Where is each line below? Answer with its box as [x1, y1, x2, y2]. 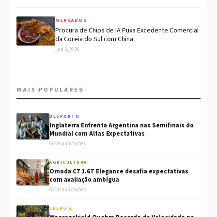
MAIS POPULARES [16, 86, 84, 94]
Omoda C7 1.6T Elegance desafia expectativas [49, 167, 188, 176]
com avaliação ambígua [49, 175, 119, 185]
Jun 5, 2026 [55, 46, 79, 54]
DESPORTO [49, 113, 79, 120]
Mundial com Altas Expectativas [49, 129, 145, 139]
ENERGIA [49, 205, 73, 212]
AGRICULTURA [49, 159, 87, 166]
